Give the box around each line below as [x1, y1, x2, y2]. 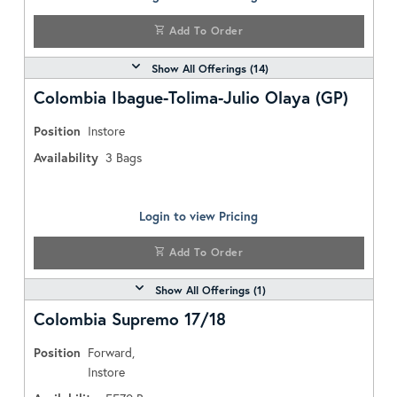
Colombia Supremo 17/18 [33, 307, 226, 330]
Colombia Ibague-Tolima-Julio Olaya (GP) [33, 86, 348, 108]
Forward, [87, 344, 135, 361]
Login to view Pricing [139, 207, 258, 224]
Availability [33, 149, 98, 166]
